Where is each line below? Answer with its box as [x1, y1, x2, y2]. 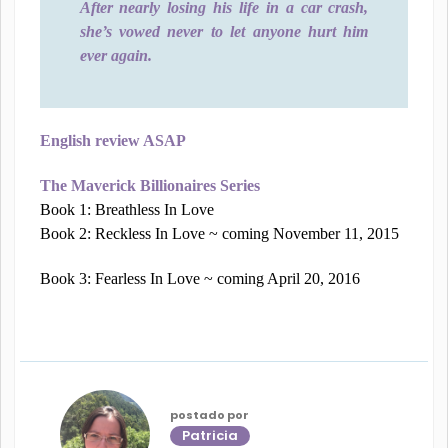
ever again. [79, 47, 152, 64]
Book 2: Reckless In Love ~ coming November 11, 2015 [39, 225, 399, 242]
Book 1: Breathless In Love [39, 201, 214, 218]
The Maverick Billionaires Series [39, 177, 260, 194]
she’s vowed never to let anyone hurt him [79, 23, 369, 40]
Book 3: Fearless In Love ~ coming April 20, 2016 [39, 270, 360, 287]
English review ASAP [39, 132, 186, 149]
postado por [169, 407, 249, 423]
